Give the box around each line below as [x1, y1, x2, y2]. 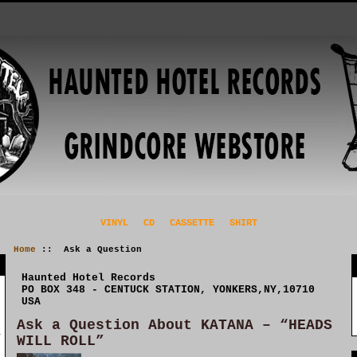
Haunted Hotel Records [22, 271, 156, 284]
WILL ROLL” [16, 332, 104, 349]
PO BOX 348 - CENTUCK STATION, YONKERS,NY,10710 [22, 283, 316, 296]
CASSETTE [169, 218, 214, 229]
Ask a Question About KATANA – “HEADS [16, 316, 332, 333]
